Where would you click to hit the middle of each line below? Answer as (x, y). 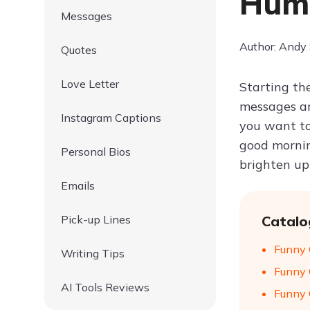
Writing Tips (93, 253)
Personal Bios (96, 152)
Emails (78, 185)
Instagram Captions (111, 118)
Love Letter (90, 84)
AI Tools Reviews (105, 287)
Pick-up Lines (96, 219)
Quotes (79, 50)
